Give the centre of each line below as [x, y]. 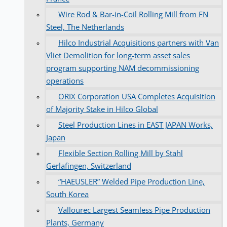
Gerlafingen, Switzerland [89, 165]
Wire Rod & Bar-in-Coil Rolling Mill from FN [133, 14]
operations [65, 80]
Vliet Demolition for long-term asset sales [118, 55]
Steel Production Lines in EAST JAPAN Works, [136, 124]
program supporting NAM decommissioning [123, 68]
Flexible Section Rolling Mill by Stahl [121, 153]
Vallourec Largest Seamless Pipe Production [134, 210]
